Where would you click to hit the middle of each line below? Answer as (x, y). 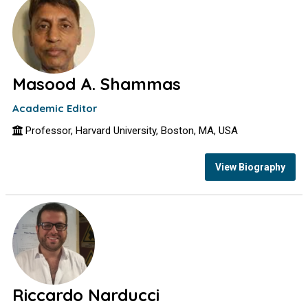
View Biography (250, 167)
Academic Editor (55, 108)
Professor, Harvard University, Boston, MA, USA (131, 131)
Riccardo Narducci (86, 295)
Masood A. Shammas (97, 84)
